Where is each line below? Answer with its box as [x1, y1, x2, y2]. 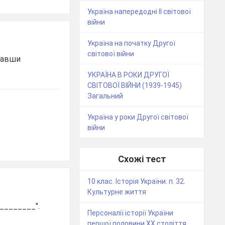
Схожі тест [118, 154, 166, 165]
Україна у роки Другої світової [87, 113, 189, 122]
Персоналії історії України [87, 209, 174, 217]
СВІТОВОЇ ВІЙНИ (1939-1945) [87, 81, 182, 90]
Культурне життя [87, 188, 147, 196]
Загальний [87, 92, 124, 100]
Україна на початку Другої [87, 39, 176, 48]
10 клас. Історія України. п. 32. [87, 177, 186, 186]
